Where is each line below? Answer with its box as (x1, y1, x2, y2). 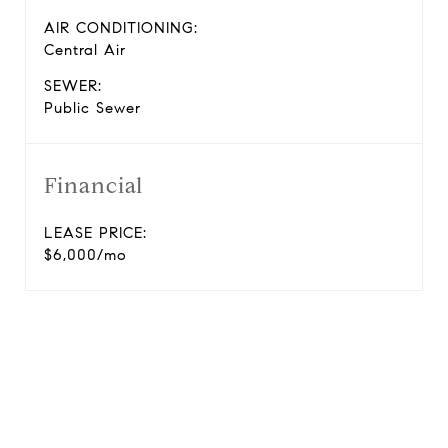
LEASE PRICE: (44, 224, 147, 242)
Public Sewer (44, 99, 141, 117)
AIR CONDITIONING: (44, 19, 198, 37)
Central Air (44, 41, 126, 59)
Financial (44, 172, 143, 199)
